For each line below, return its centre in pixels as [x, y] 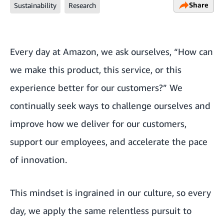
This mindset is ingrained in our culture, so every [110, 192]
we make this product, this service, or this [96, 69]
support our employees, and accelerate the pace [109, 141]
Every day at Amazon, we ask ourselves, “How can [111, 51]
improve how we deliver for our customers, [98, 123]
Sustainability [35, 5]
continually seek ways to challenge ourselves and [110, 105]
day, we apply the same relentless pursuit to [101, 210]
